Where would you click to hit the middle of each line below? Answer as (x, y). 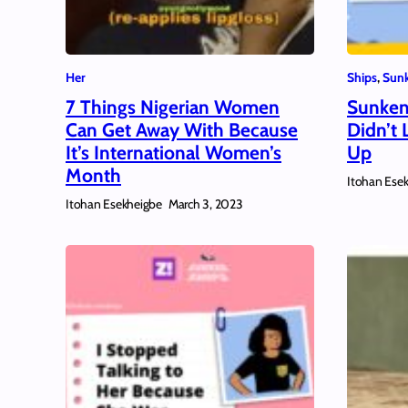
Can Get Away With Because (182, 129)
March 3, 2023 (205, 204)
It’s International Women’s (173, 152)
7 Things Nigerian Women (173, 107)
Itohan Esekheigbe (114, 204)
